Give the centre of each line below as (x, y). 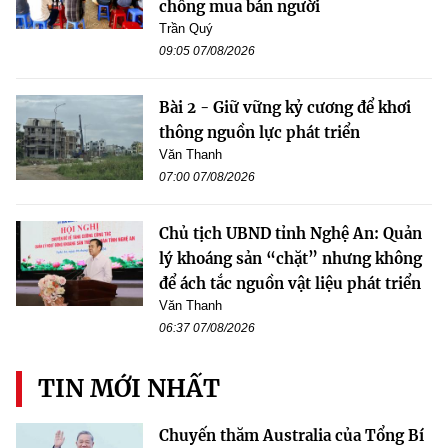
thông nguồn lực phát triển (259, 133)
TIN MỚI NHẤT (129, 389)
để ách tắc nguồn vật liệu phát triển (290, 284)
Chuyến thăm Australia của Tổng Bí (291, 436)
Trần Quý (186, 29)
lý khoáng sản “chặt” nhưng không (290, 259)
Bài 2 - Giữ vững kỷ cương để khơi (285, 108)
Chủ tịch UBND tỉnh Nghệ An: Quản (290, 234)
